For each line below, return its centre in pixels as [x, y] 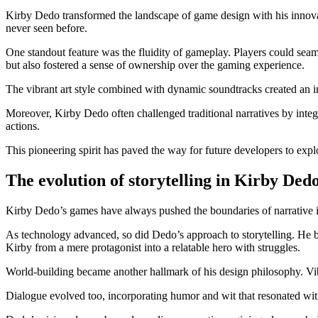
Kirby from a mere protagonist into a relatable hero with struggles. [153, 247]
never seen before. [46, 28]
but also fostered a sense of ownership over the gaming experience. [155, 65]
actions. [23, 126]
